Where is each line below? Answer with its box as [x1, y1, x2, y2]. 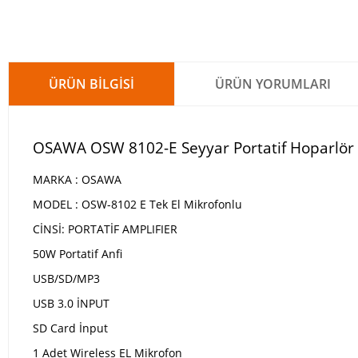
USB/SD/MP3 [33, 271, 103, 286]
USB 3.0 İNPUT [33, 296, 109, 311]
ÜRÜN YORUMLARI [215, 75, 331, 93]
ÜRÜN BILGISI [49, 75, 134, 93]
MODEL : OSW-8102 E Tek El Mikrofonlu [33, 197, 242, 212]
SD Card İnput [33, 320, 111, 336]
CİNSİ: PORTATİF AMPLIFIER [33, 221, 177, 237]
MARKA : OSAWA [33, 172, 121, 187]
